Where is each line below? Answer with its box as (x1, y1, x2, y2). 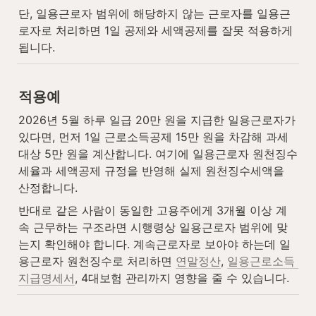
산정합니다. (18, 180, 78, 195)
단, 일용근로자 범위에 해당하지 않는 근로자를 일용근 (18, 6, 291, 21)
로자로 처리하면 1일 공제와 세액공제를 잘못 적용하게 (18, 23, 293, 38)
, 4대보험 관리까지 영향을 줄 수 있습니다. (75, 270, 289, 285)
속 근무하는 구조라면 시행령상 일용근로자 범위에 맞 (18, 219, 288, 234)
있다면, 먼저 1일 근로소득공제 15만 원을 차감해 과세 (18, 129, 288, 144)
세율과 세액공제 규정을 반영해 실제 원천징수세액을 (18, 163, 284, 178)
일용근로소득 (227, 253, 295, 268)
